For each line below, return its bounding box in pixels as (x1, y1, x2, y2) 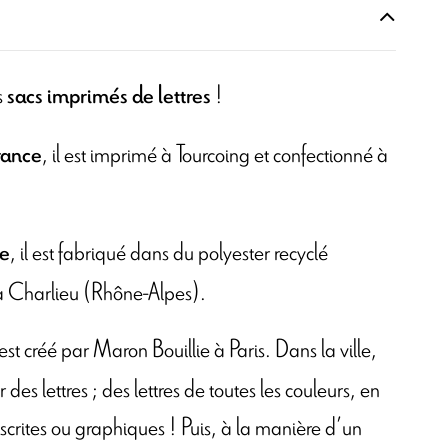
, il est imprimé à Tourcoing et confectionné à (42, 134, 388, 173)
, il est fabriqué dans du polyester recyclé (10, 231, 328, 270)
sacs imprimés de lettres (3, 78, 211, 114)
